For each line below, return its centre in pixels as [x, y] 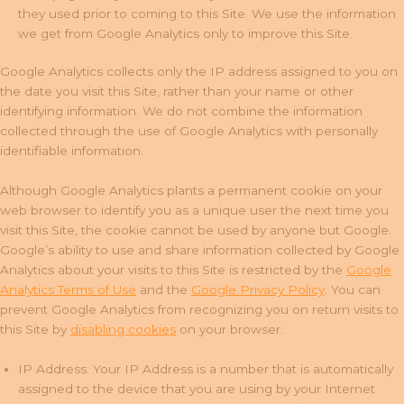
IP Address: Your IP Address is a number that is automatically [206, 369]
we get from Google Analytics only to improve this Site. [185, 33]
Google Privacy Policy [258, 290]
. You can [353, 290]
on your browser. [230, 330]
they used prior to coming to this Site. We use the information [207, 13]
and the [164, 290]
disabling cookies [123, 330]
